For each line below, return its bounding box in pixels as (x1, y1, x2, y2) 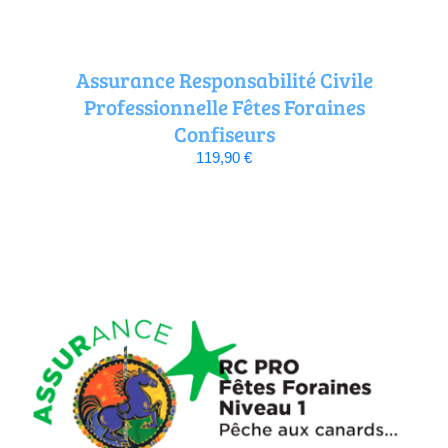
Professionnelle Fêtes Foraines (83, 91, 365, 121)
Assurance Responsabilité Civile (75, 64, 373, 94)
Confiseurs (173, 118, 275, 148)
